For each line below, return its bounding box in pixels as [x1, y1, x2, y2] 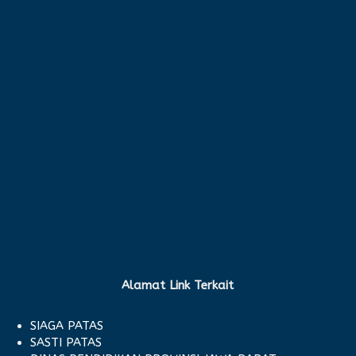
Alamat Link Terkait [122, 277, 234, 292]
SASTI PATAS [30, 335, 103, 350]
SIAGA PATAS [30, 318, 104, 333]
